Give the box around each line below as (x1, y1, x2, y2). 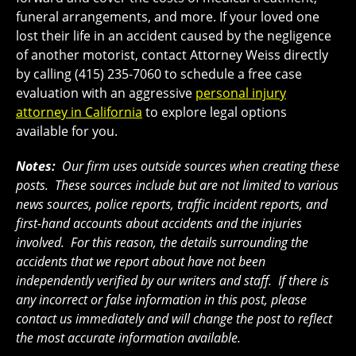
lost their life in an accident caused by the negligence (16, 26, 331, 44)
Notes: (16, 157, 62, 175)
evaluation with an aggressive (16, 83, 195, 102)
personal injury (195, 83, 286, 102)
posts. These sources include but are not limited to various (16, 176, 339, 194)
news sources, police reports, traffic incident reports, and (16, 195, 327, 213)
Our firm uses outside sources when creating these (62, 157, 339, 175)
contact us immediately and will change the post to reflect (16, 309, 332, 327)
